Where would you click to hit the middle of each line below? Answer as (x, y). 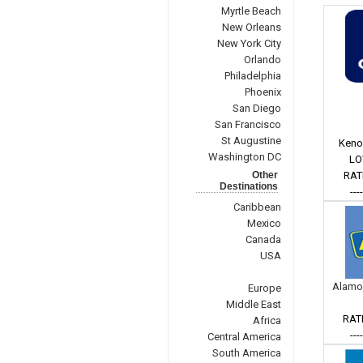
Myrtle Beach (251, 11)
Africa (267, 320)
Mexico (264, 223)
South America (246, 353)
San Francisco (248, 124)
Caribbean (257, 207)
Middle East (253, 304)
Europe (264, 288)
